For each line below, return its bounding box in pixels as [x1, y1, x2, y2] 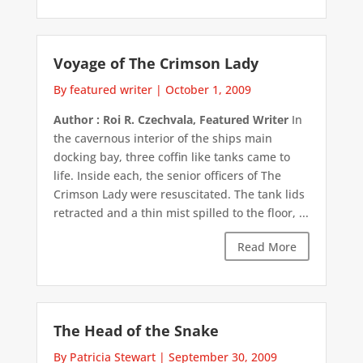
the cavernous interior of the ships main [53, 130, 272, 147]
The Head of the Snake [53, 320, 219, 340]
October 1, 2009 [164, 82, 251, 98]
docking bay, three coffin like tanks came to [53, 149, 290, 165]
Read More [237, 238, 297, 254]
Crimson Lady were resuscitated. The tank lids [53, 186, 305, 203]
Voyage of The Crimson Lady [53, 53, 258, 74]
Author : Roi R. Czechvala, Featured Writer [53, 112, 288, 128]
